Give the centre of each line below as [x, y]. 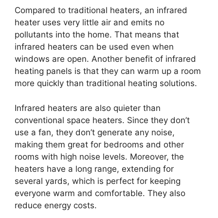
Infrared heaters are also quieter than [88, 108]
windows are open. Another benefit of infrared [105, 59]
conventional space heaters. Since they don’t [102, 120]
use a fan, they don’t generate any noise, [95, 132]
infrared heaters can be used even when [94, 47]
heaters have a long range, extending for [94, 169]
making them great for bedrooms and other [99, 144]
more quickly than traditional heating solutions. [106, 83]
